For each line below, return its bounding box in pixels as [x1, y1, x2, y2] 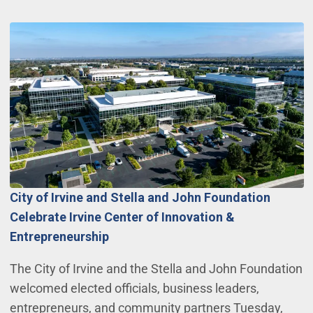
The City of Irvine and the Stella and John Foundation [9, 261, 303, 277]
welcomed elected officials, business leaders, [9, 281, 259, 296]
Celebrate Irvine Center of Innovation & [9, 210, 235, 225]
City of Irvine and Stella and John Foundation [9, 190, 270, 205]
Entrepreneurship [9, 229, 109, 245]
